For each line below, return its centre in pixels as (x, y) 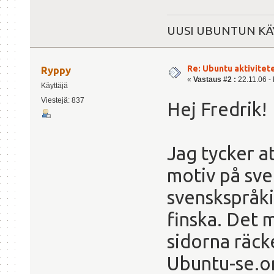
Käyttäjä (54, 86)
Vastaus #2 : (215, 79)
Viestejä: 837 (62, 100)
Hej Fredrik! (217, 109)
